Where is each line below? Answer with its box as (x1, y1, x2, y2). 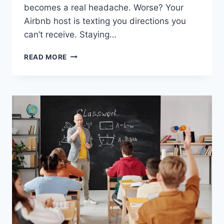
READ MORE (24, 52, 67, 61)
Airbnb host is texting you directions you (24, 15, 186, 26)
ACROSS (66, 92, 98, 100)
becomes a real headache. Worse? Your (24, 2, 183, 12)
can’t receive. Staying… (24, 29, 116, 39)
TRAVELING (66, 81, 108, 90)
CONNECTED (66, 60, 113, 69)
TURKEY (66, 102, 96, 111)
